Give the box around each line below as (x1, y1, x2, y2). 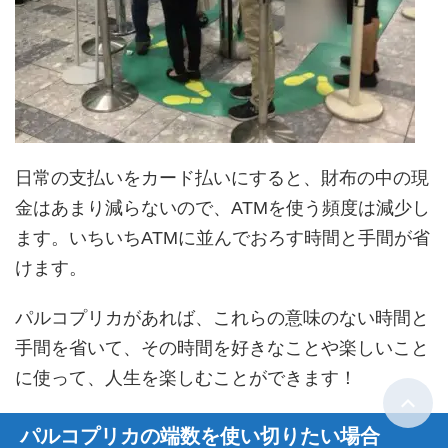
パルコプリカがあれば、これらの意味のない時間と (15, 307, 429, 328)
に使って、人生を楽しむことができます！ (15, 367, 357, 388)
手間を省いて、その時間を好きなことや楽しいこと (15, 337, 429, 358)
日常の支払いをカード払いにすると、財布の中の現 (15, 167, 429, 188)
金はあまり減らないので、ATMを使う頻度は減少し (15, 197, 430, 218)
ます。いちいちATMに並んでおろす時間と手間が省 (15, 227, 430, 248)
